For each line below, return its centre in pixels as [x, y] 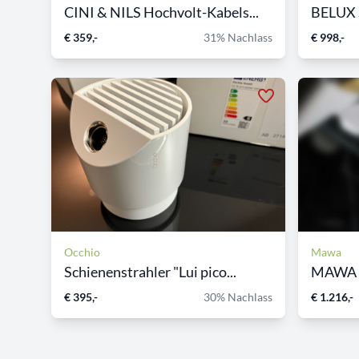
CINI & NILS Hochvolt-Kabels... [161, 12]
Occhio [82, 252]
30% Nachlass [238, 297]
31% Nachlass [238, 37]
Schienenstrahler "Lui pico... [150, 272]
